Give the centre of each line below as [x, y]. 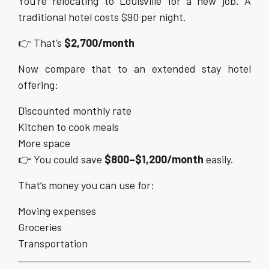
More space [44, 143]
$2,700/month [99, 43]
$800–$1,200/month [154, 159]
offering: [38, 85]
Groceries [40, 227]
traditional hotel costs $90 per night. [102, 17]
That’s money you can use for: [86, 185]
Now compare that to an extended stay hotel [134, 69]
